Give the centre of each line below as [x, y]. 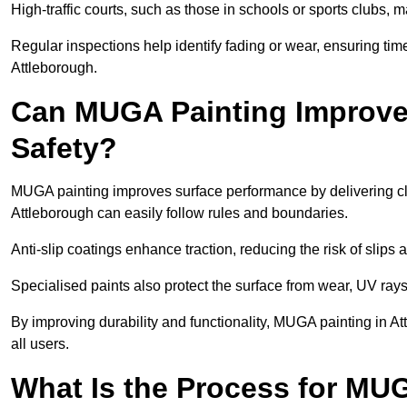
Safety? [64, 149]
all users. [40, 344]
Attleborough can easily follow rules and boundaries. [179, 213]
